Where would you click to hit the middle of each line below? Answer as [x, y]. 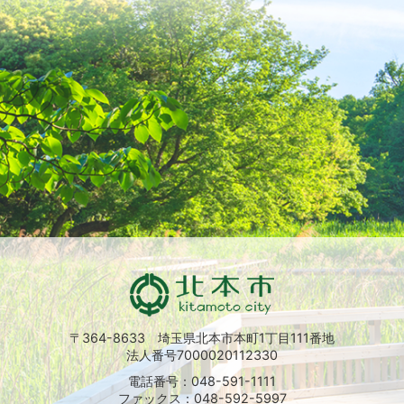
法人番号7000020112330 [202, 355]
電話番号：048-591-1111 [202, 381]
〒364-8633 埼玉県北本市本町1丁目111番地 [202, 338]
